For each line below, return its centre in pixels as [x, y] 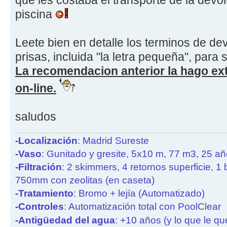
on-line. [36, 88]
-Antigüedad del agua [65, 220]
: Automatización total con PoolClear [142, 206]
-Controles [40, 206]
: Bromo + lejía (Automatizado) [139, 193]
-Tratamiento [44, 193]
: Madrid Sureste [113, 140]
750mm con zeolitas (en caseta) [85, 180]
